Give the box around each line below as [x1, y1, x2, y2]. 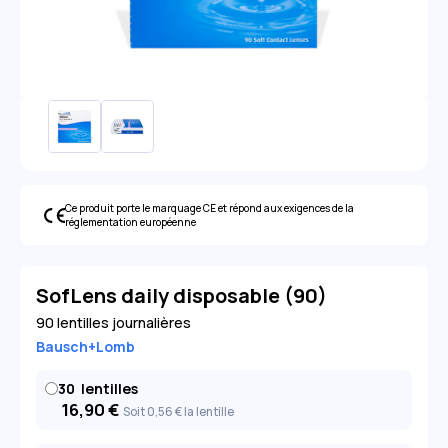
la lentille [181, 404, 234, 420]
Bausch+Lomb [36, 337, 135, 357]
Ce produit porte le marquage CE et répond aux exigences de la [65, 201, 354, 216]
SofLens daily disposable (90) [36, 282, 327, 310]
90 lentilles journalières [36, 313, 191, 333]
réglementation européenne [65, 215, 196, 230]
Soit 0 [122, 404, 155, 420]
